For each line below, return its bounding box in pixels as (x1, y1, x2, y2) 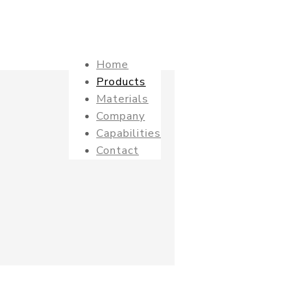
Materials (96, 91, 148, 107)
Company (96, 109, 145, 124)
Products (96, 74, 146, 89)
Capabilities (96, 126, 161, 141)
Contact (96, 143, 139, 158)
